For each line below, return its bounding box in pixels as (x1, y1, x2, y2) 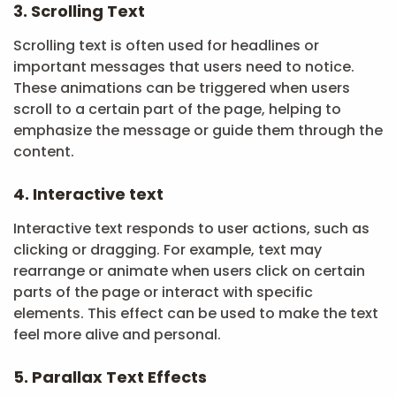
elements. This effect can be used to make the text (13, 303, 378, 324)
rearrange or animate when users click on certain (13, 261, 365, 281)
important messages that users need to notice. (13, 57, 354, 77)
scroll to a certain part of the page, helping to (13, 99, 341, 119)
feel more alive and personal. (13, 324, 221, 345)
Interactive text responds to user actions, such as (13, 218, 369, 239)
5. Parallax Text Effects (13, 366, 207, 388)
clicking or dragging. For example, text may (13, 240, 322, 260)
